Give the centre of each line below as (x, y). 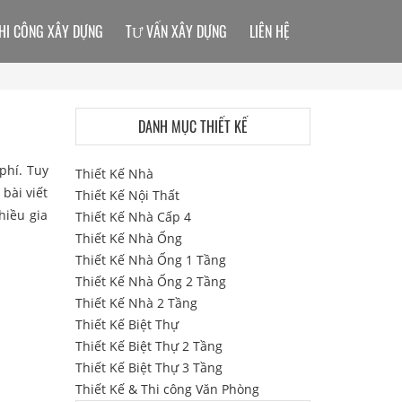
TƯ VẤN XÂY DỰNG (176, 31)
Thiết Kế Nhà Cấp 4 (133, 217)
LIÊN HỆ (270, 31)
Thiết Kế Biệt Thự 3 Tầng (149, 367)
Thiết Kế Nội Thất (127, 195)
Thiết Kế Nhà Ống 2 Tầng (150, 281)
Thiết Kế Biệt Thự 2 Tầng (149, 346)
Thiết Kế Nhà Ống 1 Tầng (150, 260)
